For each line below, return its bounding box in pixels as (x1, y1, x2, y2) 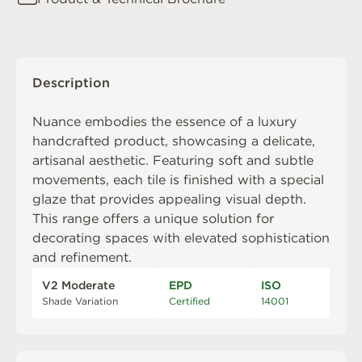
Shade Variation (42, 295, 118, 307)
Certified (169, 295, 210, 307)
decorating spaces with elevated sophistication (32, 230, 330, 246)
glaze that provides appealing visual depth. (32, 192, 306, 207)
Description (32, 75, 110, 90)
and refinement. (32, 250, 132, 265)
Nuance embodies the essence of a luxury (32, 114, 297, 129)
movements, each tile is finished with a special (32, 172, 324, 187)
